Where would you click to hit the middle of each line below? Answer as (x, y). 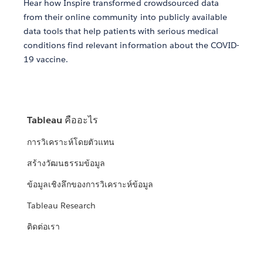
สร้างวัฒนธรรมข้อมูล (66, 163)
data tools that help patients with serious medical (121, 31)
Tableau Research (62, 206)
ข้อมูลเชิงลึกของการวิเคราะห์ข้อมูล (90, 185)
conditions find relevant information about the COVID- (131, 45)
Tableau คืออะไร (63, 120)
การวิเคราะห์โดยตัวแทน (71, 142)
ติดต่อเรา (44, 227)
